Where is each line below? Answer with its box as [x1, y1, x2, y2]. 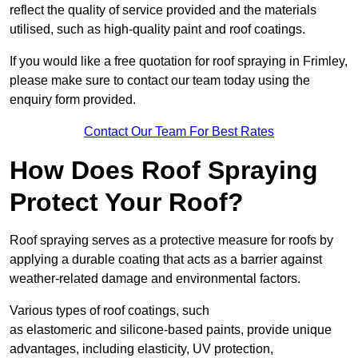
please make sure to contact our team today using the [10, 74, 310, 88]
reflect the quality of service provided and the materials [10, 3, 316, 18]
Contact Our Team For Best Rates [84, 125, 274, 139]
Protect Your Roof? [10, 188, 244, 217]
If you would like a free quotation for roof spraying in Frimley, [10, 54, 348, 69]
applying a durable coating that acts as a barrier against [10, 253, 322, 267]
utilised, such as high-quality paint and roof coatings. [10, 22, 305, 37]
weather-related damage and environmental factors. [10, 272, 300, 286]
